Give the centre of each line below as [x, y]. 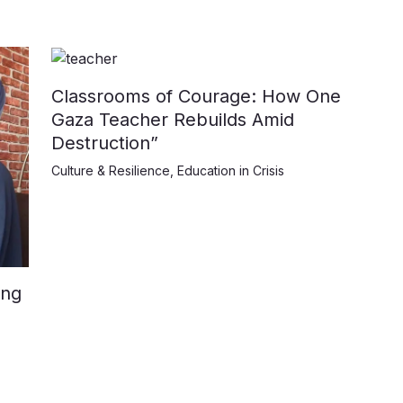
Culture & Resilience [110, 170]
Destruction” [104, 143]
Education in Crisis [230, 170]
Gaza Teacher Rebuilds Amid [172, 119]
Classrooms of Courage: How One [196, 96]
